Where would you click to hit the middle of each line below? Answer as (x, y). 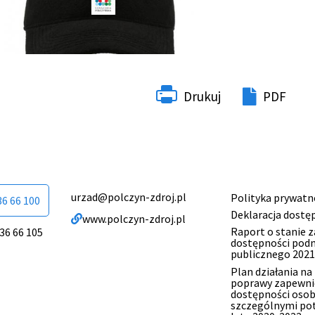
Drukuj (202, 97)
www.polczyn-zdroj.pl (134, 218)
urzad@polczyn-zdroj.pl (129, 197)
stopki (243, 225)
